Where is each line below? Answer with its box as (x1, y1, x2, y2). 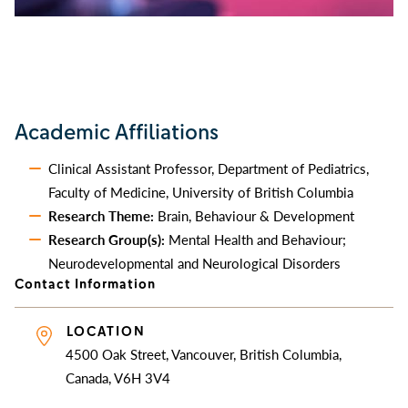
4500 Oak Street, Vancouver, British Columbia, (66, 343, 342, 363)
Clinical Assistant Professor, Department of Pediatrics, (47, 158, 369, 178)
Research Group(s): (47, 229, 168, 249)
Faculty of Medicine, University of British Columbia (47, 181, 353, 201)
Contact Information (15, 275, 156, 292)
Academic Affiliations (15, 117, 219, 146)
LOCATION (66, 323, 146, 341)
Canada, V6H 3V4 (66, 367, 170, 387)
